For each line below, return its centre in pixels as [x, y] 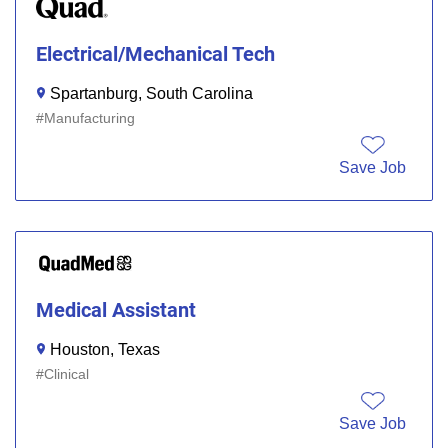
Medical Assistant [116, 309]
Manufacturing [89, 117]
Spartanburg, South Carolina [151, 93]
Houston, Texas [105, 349]
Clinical [66, 373]
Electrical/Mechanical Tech [155, 53]
